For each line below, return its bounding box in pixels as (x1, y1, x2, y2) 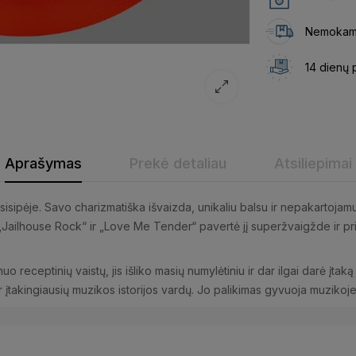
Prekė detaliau (129, 154, 226, 172)
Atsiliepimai (273, 154, 352, 172)
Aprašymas (4, 154, 82, 172)
